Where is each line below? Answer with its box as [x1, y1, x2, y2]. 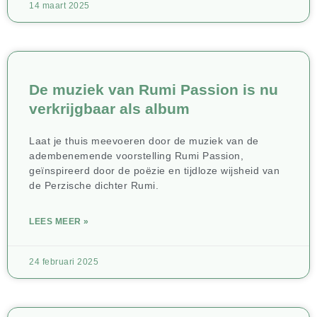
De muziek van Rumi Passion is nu [29, 81, 278, 98]
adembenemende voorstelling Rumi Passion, [29, 149, 243, 161]
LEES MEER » [29, 216, 89, 226]
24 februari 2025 [29, 256, 98, 267]
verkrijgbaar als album [29, 100, 190, 117]
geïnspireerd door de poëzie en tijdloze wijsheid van [29, 164, 279, 176]
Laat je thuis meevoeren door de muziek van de [29, 134, 259, 146]
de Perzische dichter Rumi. [29, 179, 158, 191]
